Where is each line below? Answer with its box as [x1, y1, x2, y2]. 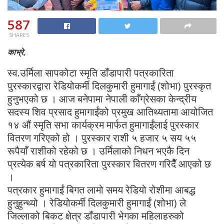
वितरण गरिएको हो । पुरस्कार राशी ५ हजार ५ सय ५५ [7, 130, 196, 144]
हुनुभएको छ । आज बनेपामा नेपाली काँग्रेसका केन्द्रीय [7, 91, 196, 105]
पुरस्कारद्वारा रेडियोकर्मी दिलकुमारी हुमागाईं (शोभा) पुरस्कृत [7, 78, 211, 92]
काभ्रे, [7, 46, 25, 57]
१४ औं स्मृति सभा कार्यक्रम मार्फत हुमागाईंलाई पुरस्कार [7, 117, 199, 131]
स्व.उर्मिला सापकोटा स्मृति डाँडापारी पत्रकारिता [7, 65, 174, 79]
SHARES [8, 30, 29, 38]
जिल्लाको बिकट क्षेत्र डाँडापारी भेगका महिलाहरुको [7, 208, 184, 222]
